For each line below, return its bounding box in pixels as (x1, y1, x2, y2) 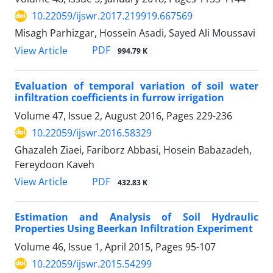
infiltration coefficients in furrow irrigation (15, 90, 224, 104)
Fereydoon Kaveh (15, 157, 94, 171)
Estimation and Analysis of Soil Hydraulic (15, 210, 258, 224)
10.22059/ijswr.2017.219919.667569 (32, 9, 193, 23)
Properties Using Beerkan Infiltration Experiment (15, 221, 253, 235)
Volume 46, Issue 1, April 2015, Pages (15, 239, 185, 253)
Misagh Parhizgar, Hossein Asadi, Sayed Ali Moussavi (15, 26, 255, 40)
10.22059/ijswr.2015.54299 (32, 257, 152, 271)
